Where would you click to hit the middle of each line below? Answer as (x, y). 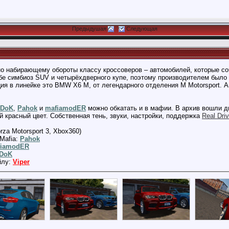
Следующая (142, 29)
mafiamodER (65, 108)
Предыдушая (89, 29)
